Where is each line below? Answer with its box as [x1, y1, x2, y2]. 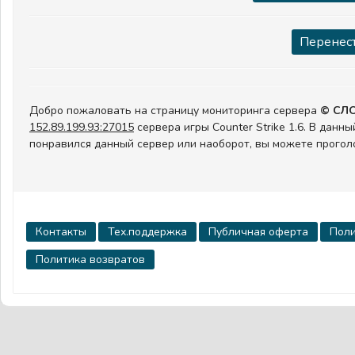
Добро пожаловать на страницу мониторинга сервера [29, 103, 320, 118]
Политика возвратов [36, 252, 145, 267]
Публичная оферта [208, 224, 308, 239]
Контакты [36, 224, 86, 239]
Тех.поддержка [108, 224, 187, 239]
